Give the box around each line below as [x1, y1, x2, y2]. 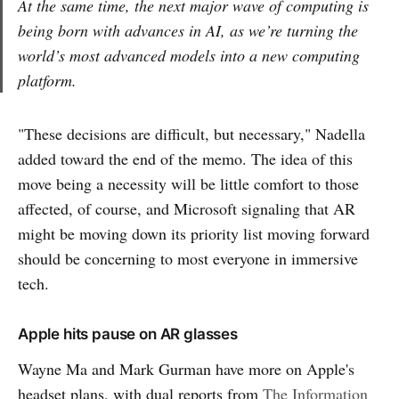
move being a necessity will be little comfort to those [18, 172, 359, 194]
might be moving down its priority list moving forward [18, 222, 370, 244]
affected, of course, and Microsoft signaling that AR [18, 197, 355, 219]
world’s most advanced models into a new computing [18, 44, 360, 66]
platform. [18, 69, 77, 91]
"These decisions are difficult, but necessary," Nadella [18, 122, 365, 144]
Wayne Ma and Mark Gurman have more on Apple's [18, 357, 354, 379]
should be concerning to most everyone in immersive [18, 247, 358, 269]
